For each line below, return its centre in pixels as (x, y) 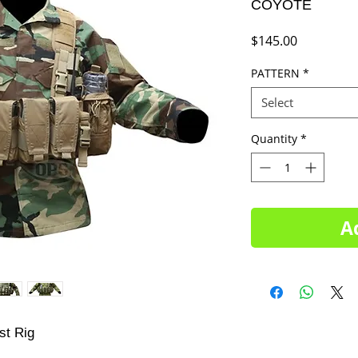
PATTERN (275, 73)
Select (277, 102)
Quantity (274, 139)
